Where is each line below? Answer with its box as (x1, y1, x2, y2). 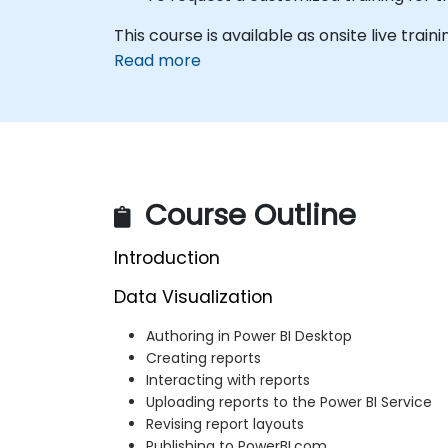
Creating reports (146, 348, 261, 369)
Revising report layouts (146, 414, 304, 435)
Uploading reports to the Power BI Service (146, 392, 432, 413)
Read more (114, 48, 201, 72)
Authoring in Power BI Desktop (146, 326, 352, 347)
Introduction (114, 246, 220, 271)
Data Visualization (114, 285, 273, 310)
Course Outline (137, 195, 356, 236)
